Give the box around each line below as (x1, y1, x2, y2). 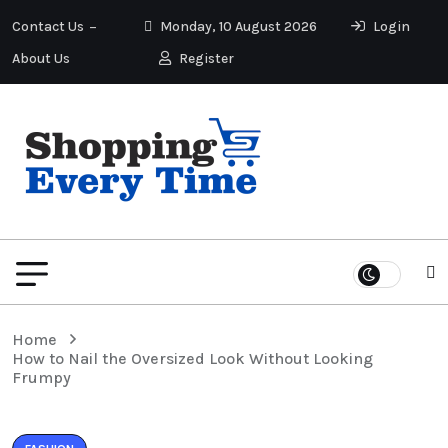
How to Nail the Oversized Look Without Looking (12, 349, 373, 368)
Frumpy (12, 368, 71, 387)
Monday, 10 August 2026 (156, 18, 317, 35)
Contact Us (12, 18, 84, 35)
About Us (12, 50, 70, 67)
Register (175, 50, 234, 67)
